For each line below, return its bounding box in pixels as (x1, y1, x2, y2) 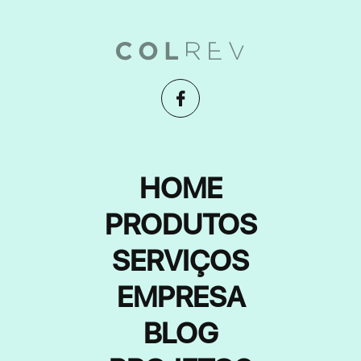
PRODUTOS (104, 207, 257, 243)
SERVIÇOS (112, 243, 249, 279)
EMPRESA (116, 280, 245, 315)
